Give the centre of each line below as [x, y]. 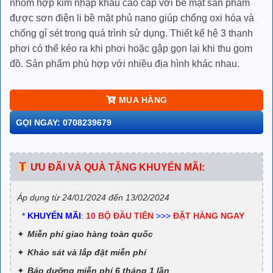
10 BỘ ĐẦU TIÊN [120, 215]
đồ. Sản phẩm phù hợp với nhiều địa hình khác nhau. [125, 63]
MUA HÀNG [143, 100]
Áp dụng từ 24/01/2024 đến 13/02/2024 [93, 197]
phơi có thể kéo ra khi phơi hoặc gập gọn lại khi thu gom [131, 48]
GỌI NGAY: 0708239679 [64, 122]
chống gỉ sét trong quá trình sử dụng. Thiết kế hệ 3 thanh [131, 33]
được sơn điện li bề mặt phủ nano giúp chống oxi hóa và [132, 18]
